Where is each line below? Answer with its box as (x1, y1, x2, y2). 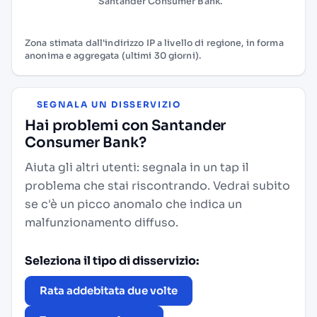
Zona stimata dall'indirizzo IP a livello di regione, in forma (25, 37, 284, 49)
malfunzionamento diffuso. (25, 214, 178, 230)
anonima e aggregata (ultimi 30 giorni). (25, 50, 201, 62)
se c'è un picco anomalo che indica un (25, 196, 242, 212)
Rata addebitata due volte (40, 283, 178, 297)
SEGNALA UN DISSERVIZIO (33, 98, 181, 110)
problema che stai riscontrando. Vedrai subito (25, 178, 290, 193)
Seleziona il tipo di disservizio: (25, 253, 199, 268)
